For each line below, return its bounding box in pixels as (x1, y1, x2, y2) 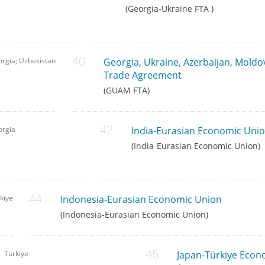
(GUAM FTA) (103, 85, 150, 96)
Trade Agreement (103, 69, 182, 82)
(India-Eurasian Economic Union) (131, 140, 260, 152)
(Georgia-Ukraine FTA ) (125, 3, 214, 15)
